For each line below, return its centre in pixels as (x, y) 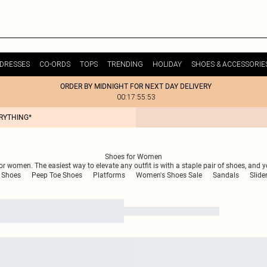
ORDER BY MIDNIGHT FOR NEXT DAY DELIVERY (136, 86)
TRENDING (125, 64)
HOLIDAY (167, 64)
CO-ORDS (55, 64)
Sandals (226, 175)
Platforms (109, 175)
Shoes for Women (133, 157)
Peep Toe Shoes (57, 175)
